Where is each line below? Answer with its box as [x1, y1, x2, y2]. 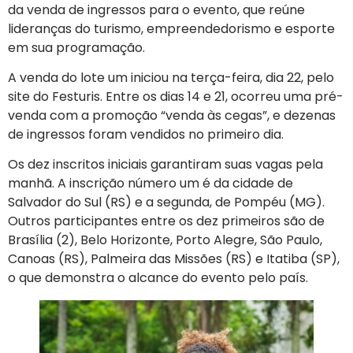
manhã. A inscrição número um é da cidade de [8, 174, 293, 193]
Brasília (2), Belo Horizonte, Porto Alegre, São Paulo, [8, 231, 322, 250]
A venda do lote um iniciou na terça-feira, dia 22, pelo [8, 68, 334, 87]
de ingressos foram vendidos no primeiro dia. [8, 124, 284, 143]
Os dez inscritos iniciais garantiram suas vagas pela [8, 155, 323, 174]
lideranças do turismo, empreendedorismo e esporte [8, 19, 335, 38]
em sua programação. [8, 38, 145, 57]
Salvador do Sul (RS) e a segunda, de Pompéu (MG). [8, 193, 325, 212]
